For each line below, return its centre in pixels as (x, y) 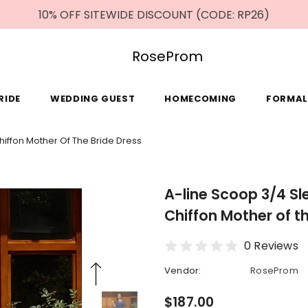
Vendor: (183, 271)
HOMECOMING (200, 99)
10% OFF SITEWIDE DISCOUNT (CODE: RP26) (154, 15)
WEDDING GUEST (92, 99)
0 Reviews (271, 246)
